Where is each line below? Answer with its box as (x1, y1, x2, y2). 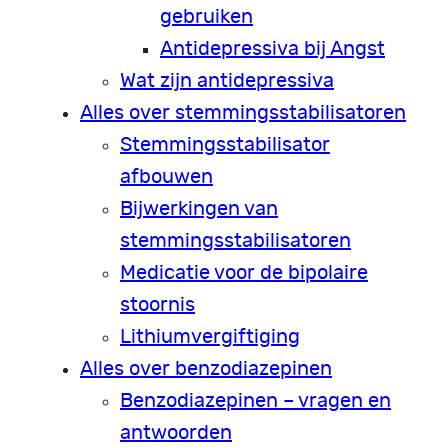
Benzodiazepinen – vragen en (120, 390, 391, 411)
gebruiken (160, 6, 253, 27)
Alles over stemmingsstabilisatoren (80, 102, 406, 123)
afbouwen (120, 166, 213, 187)
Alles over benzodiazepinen (80, 358, 332, 379)
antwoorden (120, 422, 232, 443)
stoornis (120, 294, 195, 315)
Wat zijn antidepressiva (120, 70, 334, 91)
